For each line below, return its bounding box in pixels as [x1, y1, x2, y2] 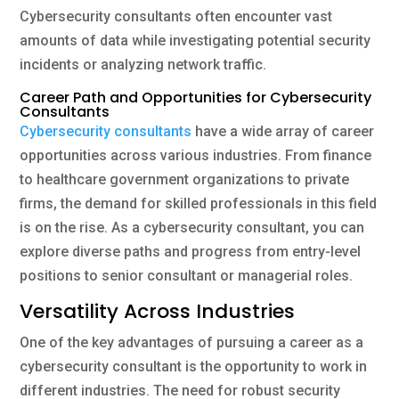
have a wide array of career [191, 122, 375, 140]
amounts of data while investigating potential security [20, 31, 371, 49]
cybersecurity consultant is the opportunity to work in [20, 357, 368, 375]
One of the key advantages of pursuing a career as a [20, 333, 364, 351]
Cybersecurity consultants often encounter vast [20, 7, 333, 25]
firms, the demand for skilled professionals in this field [20, 194, 378, 212]
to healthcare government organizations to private [20, 170, 350, 188]
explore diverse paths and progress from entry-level [20, 242, 362, 260]
